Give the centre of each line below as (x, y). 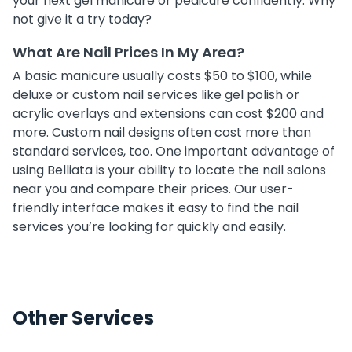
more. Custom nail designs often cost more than (162, 132)
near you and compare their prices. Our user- (153, 189)
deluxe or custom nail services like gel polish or (156, 94)
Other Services (83, 317)
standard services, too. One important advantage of (174, 151)
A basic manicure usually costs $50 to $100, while (162, 75)
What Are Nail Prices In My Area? (128, 52)
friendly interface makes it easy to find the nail (156, 207)
